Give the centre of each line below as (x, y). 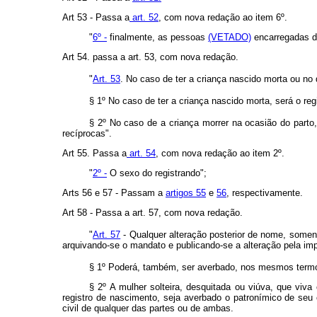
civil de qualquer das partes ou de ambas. (148, 309)
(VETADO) (230, 38)
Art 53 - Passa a (96, 18)
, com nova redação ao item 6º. (223, 18)
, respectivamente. (265, 193)
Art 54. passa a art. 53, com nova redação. (150, 57)
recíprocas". (87, 134)
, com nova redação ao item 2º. (220, 154)
